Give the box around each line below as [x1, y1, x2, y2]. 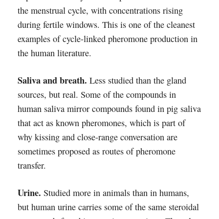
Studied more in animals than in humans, [41, 187, 189, 198]
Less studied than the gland [87, 74, 186, 86]
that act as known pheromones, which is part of [17, 117, 185, 129]
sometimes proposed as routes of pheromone [17, 145, 175, 157]
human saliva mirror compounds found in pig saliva [17, 103, 201, 114]
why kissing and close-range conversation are [17, 131, 177, 143]
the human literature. [17, 47, 91, 59]
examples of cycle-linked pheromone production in [17, 33, 197, 44]
